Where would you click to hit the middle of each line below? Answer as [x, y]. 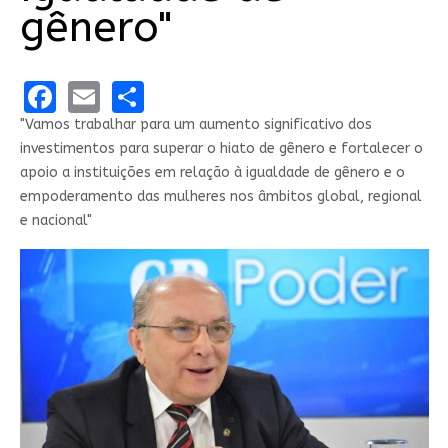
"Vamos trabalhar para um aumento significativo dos [195, 124]
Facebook [125, 95]
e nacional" [55, 220]
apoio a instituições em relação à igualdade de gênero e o [212, 172]
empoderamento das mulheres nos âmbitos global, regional [220, 196]
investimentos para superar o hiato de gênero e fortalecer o [221, 148]
